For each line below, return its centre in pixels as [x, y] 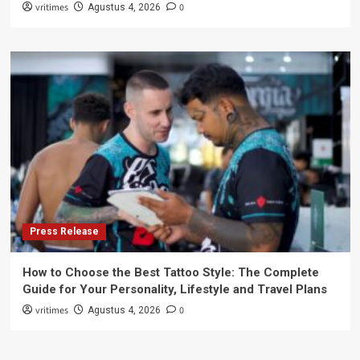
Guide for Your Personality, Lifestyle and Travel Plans [174, 290]
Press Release [64, 232]
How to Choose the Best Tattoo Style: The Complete [170, 273]
